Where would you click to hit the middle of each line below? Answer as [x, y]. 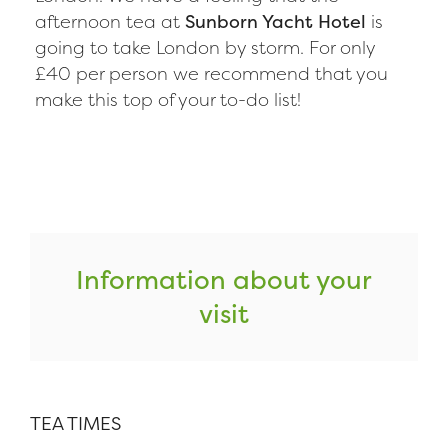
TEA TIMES [75, 423]
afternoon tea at [110, 21]
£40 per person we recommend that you [211, 73]
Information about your [224, 279]
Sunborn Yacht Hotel [275, 21]
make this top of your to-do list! [168, 99]
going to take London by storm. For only [205, 47]
